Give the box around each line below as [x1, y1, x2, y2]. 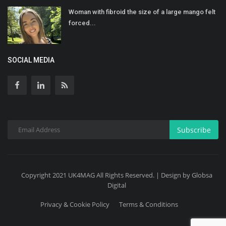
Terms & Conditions [119, 200, 178, 209]
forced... [69, 19, 96, 27]
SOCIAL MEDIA [8, 56, 54, 65]
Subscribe [177, 125, 211, 135]
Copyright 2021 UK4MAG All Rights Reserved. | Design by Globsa [21, 171, 212, 180]
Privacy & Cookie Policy [40, 200, 109, 209]
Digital [107, 181, 126, 190]
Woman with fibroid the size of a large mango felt [69, 8, 215, 16]
